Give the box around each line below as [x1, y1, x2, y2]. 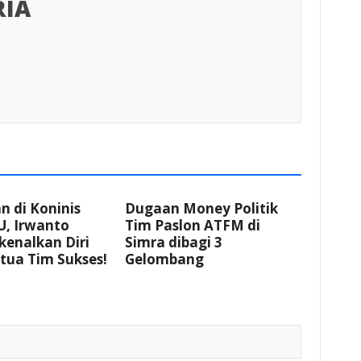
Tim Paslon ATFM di [125, 216, 260, 235]
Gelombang [125, 250, 204, 269]
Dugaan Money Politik [125, 199, 278, 218]
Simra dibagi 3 [125, 233, 222, 252]
